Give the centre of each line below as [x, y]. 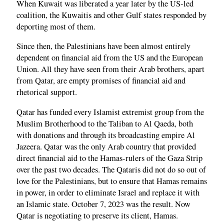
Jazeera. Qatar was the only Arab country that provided [106, 146]
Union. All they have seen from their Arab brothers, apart [110, 69]
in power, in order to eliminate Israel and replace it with [108, 192]
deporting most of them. [56, 26]
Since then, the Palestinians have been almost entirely [103, 46]
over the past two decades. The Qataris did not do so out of [111, 169]
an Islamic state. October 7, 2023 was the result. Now [103, 204]
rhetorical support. [47, 92]
